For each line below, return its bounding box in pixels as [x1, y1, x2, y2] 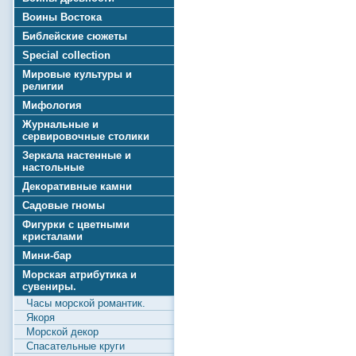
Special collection [22, 49, 110, 61]
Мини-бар [22, 250, 72, 261]
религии [22, 80, 64, 92]
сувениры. [22, 281, 76, 292]
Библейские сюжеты [22, 30, 127, 42]
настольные [22, 161, 84, 173]
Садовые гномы [22, 199, 105, 211]
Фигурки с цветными [22, 219, 130, 230]
